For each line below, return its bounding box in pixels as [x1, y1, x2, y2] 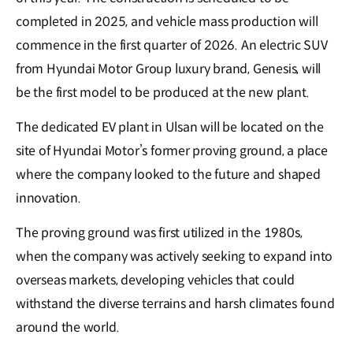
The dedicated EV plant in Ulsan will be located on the [16, 119, 324, 136]
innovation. [16, 190, 81, 207]
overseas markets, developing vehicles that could [16, 272, 295, 289]
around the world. [16, 319, 123, 336]
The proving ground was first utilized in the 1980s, [16, 225, 303, 242]
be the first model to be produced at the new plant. [16, 84, 310, 102]
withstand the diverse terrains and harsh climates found [16, 295, 335, 313]
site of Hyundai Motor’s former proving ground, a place [16, 143, 328, 160]
